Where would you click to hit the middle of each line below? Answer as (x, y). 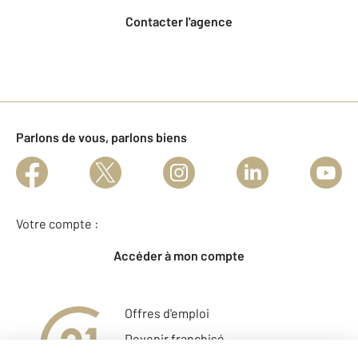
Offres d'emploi (167, 312)
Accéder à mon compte (183, 255)
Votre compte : (57, 223)
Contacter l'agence (183, 21)
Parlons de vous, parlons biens (101, 137)
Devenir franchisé (175, 338)
